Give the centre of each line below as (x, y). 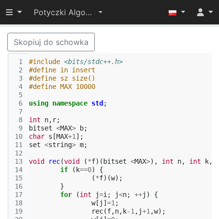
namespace (70, 103)
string (60, 145)
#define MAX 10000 (62, 87)
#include (44, 62)
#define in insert (62, 70)
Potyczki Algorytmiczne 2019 (88, 12)
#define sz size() (62, 78)
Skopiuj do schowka (51, 42)
